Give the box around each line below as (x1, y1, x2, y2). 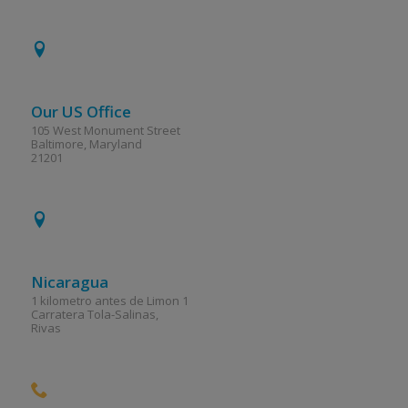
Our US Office (31, 101, 132, 122)
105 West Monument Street (31, 122, 181, 138)
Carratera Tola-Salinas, (31, 306, 159, 322)
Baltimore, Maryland (31, 136, 143, 152)
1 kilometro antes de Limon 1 (31, 292, 189, 309)
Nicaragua (31, 271, 109, 292)
